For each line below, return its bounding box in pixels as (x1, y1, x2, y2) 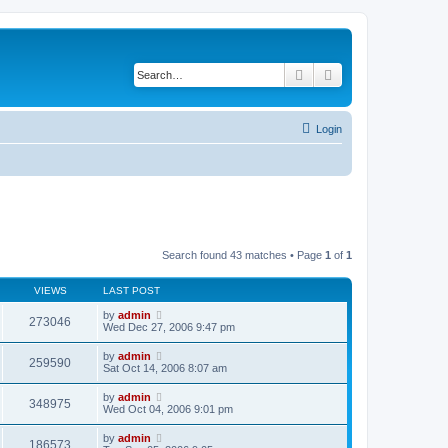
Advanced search (336, 65, 441, 83)
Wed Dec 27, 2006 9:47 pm (103, 321, 235, 333)
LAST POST (103, 285, 160, 296)
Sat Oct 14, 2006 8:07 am (103, 362, 227, 374)
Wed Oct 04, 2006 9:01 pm (103, 403, 233, 415)
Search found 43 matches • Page (162, 249, 325, 261)
